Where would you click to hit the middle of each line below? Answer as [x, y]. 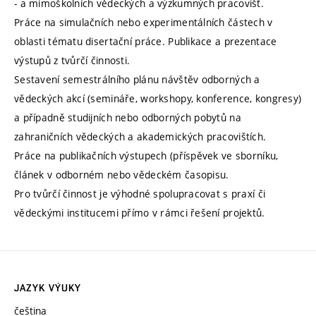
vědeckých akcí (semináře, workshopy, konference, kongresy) [158, 99]
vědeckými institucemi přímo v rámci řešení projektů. [140, 213]
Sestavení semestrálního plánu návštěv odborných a [137, 80]
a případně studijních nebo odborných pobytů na [128, 118]
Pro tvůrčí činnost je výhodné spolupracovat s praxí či [140, 194]
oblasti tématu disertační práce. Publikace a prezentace [146, 42]
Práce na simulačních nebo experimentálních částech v [144, 23]
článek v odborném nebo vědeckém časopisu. [122, 175]
